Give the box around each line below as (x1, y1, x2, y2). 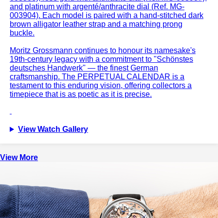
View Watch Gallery (18, 125, 88, 134)
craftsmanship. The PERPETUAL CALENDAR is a (10, 73, 184, 81)
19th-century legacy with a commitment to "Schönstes (10, 55, 193, 64)
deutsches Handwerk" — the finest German (10, 64, 158, 73)
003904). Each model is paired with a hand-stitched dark (10, 11, 203, 20)
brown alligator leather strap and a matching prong (10, 20, 182, 29)
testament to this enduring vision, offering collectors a (10, 81, 192, 90)
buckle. (10, 29, 35, 37)
